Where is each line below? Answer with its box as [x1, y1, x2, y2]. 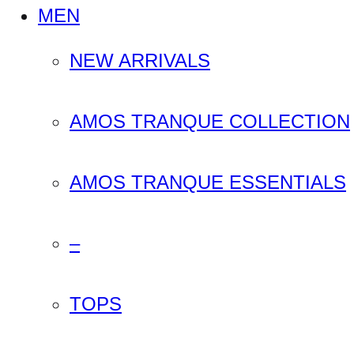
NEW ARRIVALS [70, 49, 210, 71]
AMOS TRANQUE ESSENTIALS [70, 171, 346, 193]
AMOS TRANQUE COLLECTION [70, 110, 350, 132]
